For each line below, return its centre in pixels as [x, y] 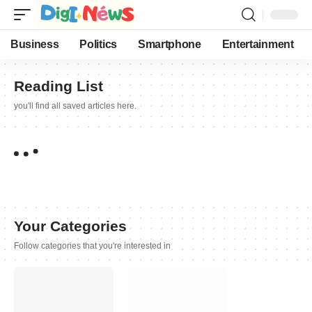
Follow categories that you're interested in [92, 245]
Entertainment [258, 44]
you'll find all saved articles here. [75, 106]
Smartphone [169, 44]
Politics [98, 44]
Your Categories [70, 226]
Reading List [58, 86]
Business [35, 44]
